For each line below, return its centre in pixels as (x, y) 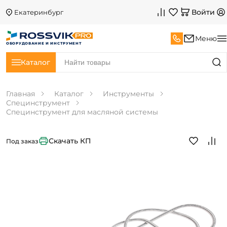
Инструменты (128, 94)
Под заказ (22, 141)
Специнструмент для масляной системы (82, 112)
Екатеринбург (39, 12)
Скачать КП (70, 141)
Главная (21, 94)
